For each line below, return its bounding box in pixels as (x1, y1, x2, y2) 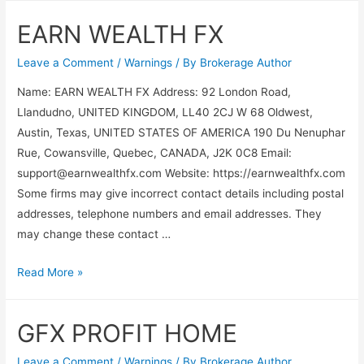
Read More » (17, 265, 84, 279)
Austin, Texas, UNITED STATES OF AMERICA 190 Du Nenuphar (17, 125, 346, 139)
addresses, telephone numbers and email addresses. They (17, 206, 323, 220)
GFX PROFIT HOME (17, 318, 238, 348)
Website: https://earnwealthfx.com (162, 166, 346, 180)
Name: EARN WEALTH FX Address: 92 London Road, (17, 84, 292, 98)
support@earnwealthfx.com (17, 166, 162, 180)
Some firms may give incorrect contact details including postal (17, 186, 344, 200)
